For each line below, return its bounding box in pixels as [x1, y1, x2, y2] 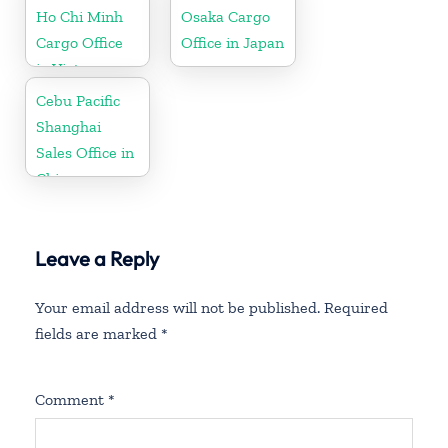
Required [324, 297, 388, 317]
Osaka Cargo [181, 6, 271, 26]
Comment [35, 389, 108, 409]
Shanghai [36, 116, 101, 136]
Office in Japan [181, 32, 285, 52]
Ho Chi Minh [36, 6, 123, 26]
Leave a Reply [35, 245, 159, 271]
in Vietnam [36, 58, 111, 78]
